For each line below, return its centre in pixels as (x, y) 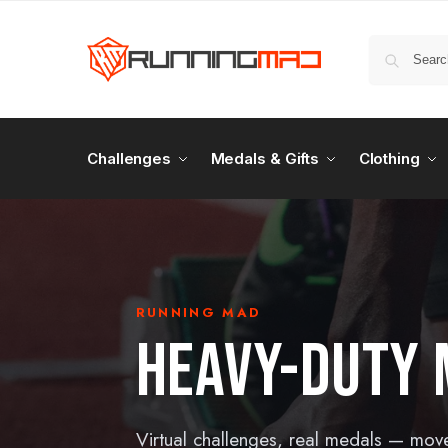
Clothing (389, 158)
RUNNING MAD (198, 312)
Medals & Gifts (265, 158)
